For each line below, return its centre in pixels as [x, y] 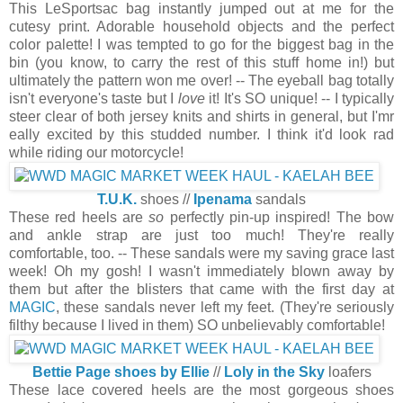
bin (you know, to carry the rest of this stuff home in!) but [201, 62]
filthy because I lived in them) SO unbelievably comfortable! [199, 325]
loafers [348, 372]
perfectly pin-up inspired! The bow [279, 217]
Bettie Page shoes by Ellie [121, 372]
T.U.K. [117, 199]
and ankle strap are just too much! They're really [201, 235]
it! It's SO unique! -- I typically [301, 98]
